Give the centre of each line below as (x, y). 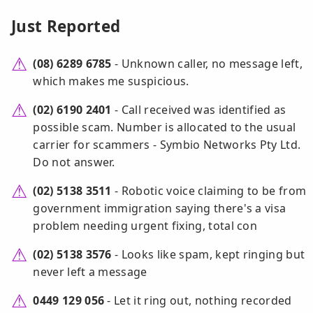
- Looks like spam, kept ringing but (208, 255)
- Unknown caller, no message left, (207, 64)
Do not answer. (74, 162)
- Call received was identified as (199, 110)
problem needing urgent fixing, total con (145, 226)
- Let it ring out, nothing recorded (198, 301)
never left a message (90, 272)
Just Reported (66, 27)
